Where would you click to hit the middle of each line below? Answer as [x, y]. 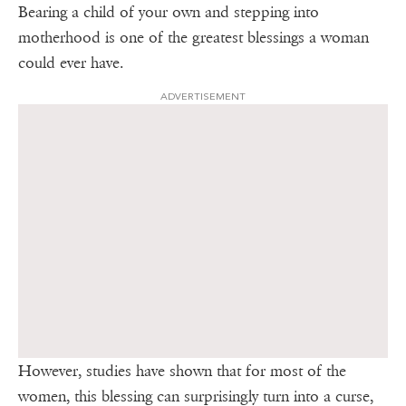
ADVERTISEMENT [203, 96]
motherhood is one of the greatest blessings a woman [193, 37]
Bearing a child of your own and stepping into [169, 12]
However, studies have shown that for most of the [182, 371]
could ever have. [71, 63]
